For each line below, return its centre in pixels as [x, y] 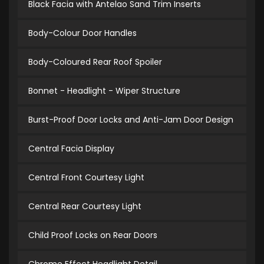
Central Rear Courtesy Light [85, 207]
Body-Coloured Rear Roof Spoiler [95, 62]
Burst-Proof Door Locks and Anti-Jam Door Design [131, 120]
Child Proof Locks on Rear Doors [93, 235]
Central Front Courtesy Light [86, 178]
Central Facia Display [71, 149]
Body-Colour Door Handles [82, 33]
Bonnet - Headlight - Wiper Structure [104, 91]
